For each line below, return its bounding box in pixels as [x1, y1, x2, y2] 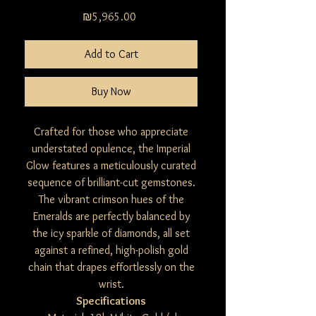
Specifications [76, 294, 146, 308]
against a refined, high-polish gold [34, 243, 188, 257]
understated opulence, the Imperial [32, 142, 190, 156]
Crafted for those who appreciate [34, 125, 188, 139]
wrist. [98, 277, 124, 291]
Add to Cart [84, 47, 138, 61]
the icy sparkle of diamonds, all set [32, 226, 190, 241]
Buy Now [91, 85, 131, 99]
